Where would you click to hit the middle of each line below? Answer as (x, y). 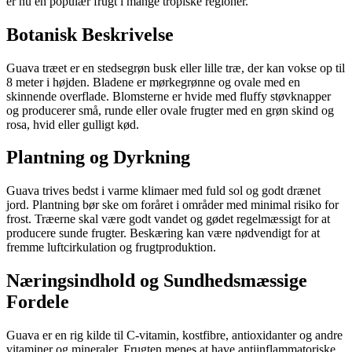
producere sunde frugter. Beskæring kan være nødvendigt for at (163, 233)
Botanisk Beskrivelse (90, 34)
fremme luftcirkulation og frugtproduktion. (111, 247)
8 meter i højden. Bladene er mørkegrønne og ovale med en (153, 82)
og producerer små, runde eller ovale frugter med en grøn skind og (170, 110)
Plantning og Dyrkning (98, 158)
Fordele (38, 302)
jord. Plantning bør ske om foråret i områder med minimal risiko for (172, 205)
